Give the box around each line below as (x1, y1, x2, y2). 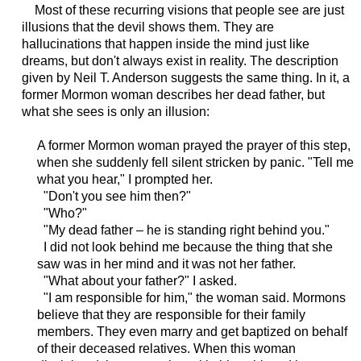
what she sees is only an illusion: (21, 105, 210, 119)
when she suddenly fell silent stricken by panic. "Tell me (36, 156, 354, 170)
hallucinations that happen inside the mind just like (21, 37, 309, 52)
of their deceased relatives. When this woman (36, 342, 296, 356)
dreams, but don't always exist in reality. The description (21, 54, 338, 68)
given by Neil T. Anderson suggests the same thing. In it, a (21, 71, 350, 85)
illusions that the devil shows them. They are (21, 20, 274, 35)
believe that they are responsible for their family (36, 308, 305, 322)
